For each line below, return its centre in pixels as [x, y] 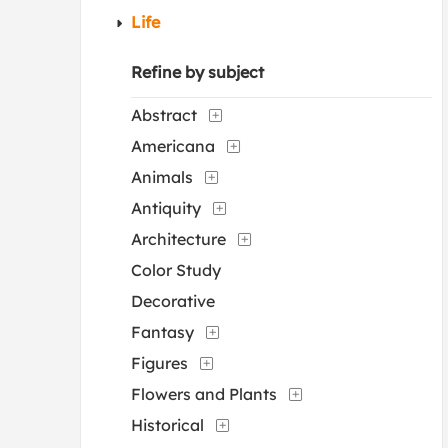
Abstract [164, 115]
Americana [173, 146]
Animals [162, 177]
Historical [167, 425]
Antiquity [166, 208]
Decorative [173, 301]
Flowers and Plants [204, 394]
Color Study [176, 270]
